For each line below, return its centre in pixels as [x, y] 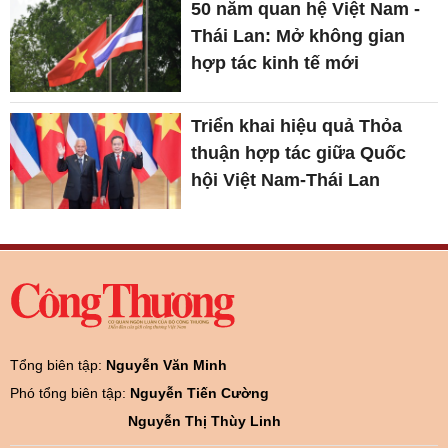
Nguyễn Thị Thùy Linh [204, 421]
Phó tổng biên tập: [70, 393]
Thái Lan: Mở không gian [298, 35]
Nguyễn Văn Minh [166, 365]
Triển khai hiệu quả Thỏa [297, 126]
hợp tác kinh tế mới [275, 62]
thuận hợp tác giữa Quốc [299, 153]
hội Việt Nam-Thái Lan [286, 180]
